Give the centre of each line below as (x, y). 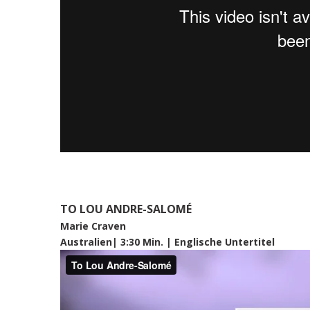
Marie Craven (94, 226)
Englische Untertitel (225, 241)
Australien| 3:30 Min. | (116, 241)
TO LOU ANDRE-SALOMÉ (126, 209)
